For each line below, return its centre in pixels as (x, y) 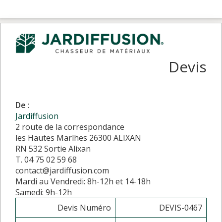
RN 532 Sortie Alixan (53, 148)
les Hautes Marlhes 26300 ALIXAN (78, 138)
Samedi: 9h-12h (44, 192)
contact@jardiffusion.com (62, 170)
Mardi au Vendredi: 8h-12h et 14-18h (83, 181)
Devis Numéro (84, 207)
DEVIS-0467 (181, 207)
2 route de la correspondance (70, 127)
